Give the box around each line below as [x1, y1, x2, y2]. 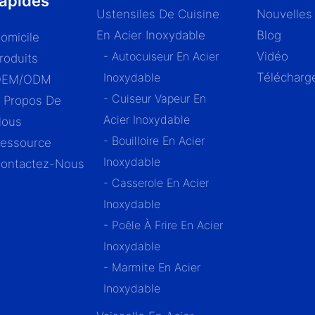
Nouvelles [257, 7, 313, 22]
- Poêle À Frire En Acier [103, 218, 223, 233]
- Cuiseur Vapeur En [103, 91, 206, 106]
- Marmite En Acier [103, 260, 200, 275]
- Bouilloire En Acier [103, 134, 205, 148]
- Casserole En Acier [103, 176, 209, 191]
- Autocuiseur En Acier [103, 49, 219, 64]
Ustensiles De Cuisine [96, 7, 219, 22]
